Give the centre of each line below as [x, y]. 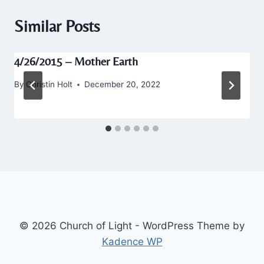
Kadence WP [132, 242]
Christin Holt [49, 85]
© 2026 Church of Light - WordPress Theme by [132, 226]
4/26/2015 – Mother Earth [76, 61]
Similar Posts [57, 26]
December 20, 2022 [123, 85]
